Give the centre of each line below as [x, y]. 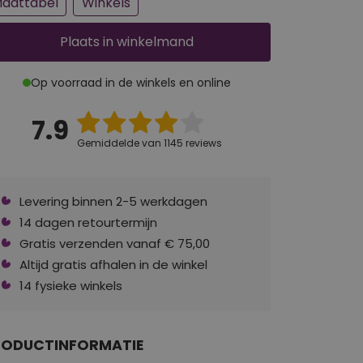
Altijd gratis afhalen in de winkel [113, 264]
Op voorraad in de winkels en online [130, 82]
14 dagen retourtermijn [88, 222]
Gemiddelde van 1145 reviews [149, 143]
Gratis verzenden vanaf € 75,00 [115, 243]
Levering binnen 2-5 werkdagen [113, 201]
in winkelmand [146, 41]
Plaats [79, 41]
